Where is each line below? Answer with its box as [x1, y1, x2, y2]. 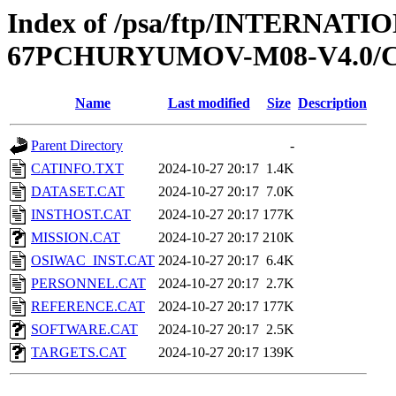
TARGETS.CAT [31, 345, 126, 361]
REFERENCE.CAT [31, 299, 145, 315]
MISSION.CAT [31, 230, 120, 246]
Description [298, 95, 367, 111]
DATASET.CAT [31, 184, 125, 200]
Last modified [167, 95, 250, 111]
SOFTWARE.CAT [31, 322, 138, 338]
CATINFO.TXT [31, 161, 124, 177]
